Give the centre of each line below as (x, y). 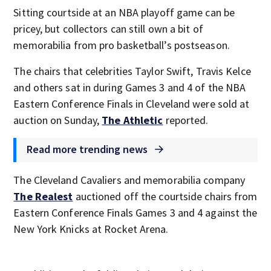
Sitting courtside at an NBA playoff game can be (124, 12)
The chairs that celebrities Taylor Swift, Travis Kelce (132, 71)
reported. (186, 120)
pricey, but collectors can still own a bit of (108, 29)
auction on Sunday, (58, 120)
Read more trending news (89, 149)
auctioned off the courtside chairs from (165, 196)
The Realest (43, 196)
